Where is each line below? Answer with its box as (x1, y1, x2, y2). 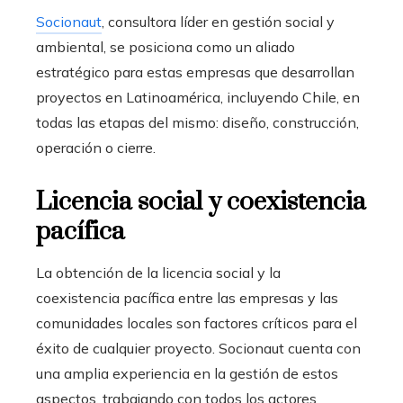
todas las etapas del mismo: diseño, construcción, (36, 112, 359, 131)
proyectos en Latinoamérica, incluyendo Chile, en (36, 87, 360, 106)
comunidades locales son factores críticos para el (36, 313, 357, 332)
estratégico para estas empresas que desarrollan (36, 62, 354, 81)
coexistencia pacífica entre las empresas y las (36, 288, 338, 307)
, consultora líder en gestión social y (102, 12, 335, 31)
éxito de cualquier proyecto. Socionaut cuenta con (36, 338, 361, 357)
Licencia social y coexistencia (36, 185, 366, 218)
